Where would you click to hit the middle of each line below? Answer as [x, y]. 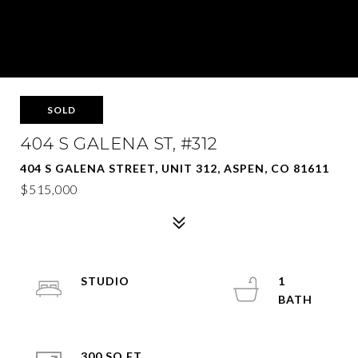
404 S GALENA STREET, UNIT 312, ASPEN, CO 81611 [175, 168]
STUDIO [105, 281]
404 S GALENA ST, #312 [119, 143]
